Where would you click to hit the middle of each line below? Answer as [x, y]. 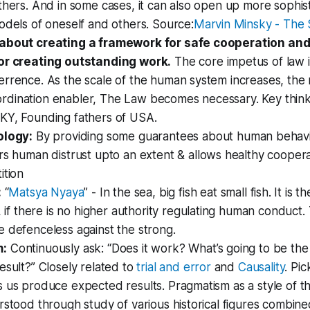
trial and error [172, 267]
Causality [261, 267]
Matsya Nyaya [46, 192]
